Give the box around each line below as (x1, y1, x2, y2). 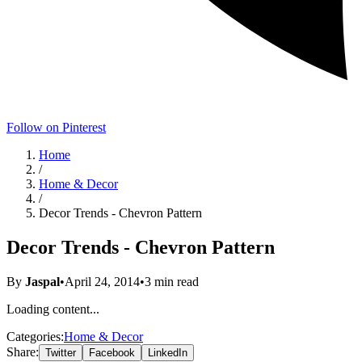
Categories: (6, 329, 64, 343)
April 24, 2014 (65, 274, 140, 288)
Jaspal (25, 274, 60, 288)
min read (151, 274, 199, 288)
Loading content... (6, 301, 99, 316)
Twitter (45, 346, 76, 359)
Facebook (89, 346, 135, 359)
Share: (6, 344, 39, 359)
